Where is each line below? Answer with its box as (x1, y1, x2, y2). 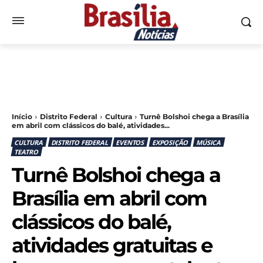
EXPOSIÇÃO (152, 137, 188, 147)
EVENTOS (116, 137, 144, 147)
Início (12, 112, 32, 122)
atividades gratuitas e (12, 232, 212, 258)
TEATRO (14, 147, 38, 156)
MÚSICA (196, 137, 221, 147)
